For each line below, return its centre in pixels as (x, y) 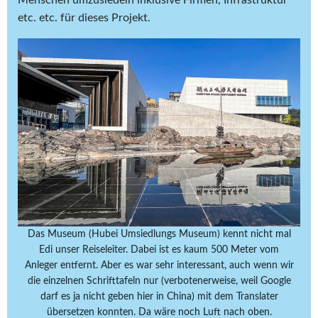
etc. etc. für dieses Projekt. (84, 18)
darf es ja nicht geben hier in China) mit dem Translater (159, 297)
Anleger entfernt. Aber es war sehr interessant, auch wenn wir (159, 266)
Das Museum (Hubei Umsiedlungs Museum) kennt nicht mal (159, 235)
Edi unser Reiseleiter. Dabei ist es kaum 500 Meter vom (159, 250)
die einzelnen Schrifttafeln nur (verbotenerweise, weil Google (159, 281)
